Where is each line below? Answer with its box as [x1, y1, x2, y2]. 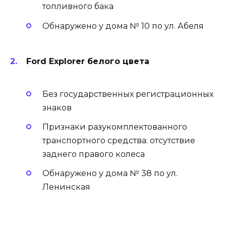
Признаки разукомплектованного [42, 122, 187, 132]
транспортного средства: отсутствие [42, 136, 195, 146]
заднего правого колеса [42, 149, 145, 159]
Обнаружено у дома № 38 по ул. [42, 168, 178, 179]
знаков [42, 103, 72, 113]
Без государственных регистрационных [42, 89, 213, 99]
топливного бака [42, 2, 114, 12]
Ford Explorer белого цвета [26, 56, 149, 66]
